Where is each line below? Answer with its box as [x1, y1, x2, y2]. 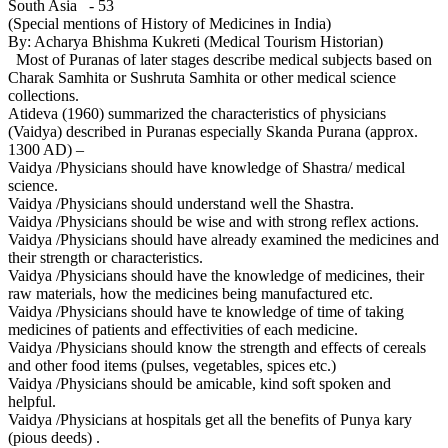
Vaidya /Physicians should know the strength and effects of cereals [8, 338, 426, 356]
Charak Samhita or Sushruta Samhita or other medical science [8, 68, 396, 86]
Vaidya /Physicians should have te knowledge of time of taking [8, 302, 404, 320]
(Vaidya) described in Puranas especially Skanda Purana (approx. [8, 122, 418, 140]
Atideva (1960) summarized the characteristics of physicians [8, 104, 386, 122]
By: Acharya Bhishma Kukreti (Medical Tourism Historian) [8, 32, 383, 50]
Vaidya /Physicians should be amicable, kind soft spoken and [8, 374, 391, 392]
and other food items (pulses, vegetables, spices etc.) [8, 356, 336, 374]
